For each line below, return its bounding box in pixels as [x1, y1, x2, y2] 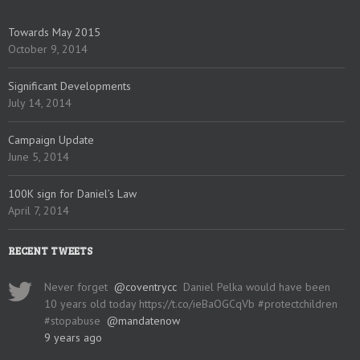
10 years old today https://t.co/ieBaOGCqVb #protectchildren [44, 297, 337, 312]
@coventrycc [114, 280, 177, 295]
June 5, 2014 [8, 149, 69, 165]
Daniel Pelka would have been [177, 280, 330, 295]
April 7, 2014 [8, 203, 69, 219]
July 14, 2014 [8, 96, 72, 111]
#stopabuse [44, 313, 107, 329]
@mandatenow [107, 313, 180, 329]
